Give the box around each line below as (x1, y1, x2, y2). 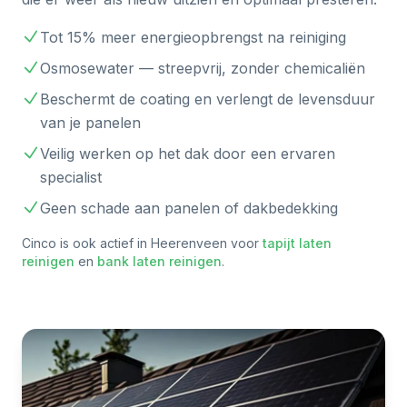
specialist (40, 168, 102, 186)
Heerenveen (151, 235, 227, 251)
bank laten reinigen (97, 253, 222, 269)
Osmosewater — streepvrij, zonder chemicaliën (40, 59, 365, 77)
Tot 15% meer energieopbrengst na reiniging (40, 28, 346, 46)
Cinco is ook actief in (22, 235, 151, 251)
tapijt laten (263, 235, 332, 251)
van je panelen (40, 114, 141, 132)
